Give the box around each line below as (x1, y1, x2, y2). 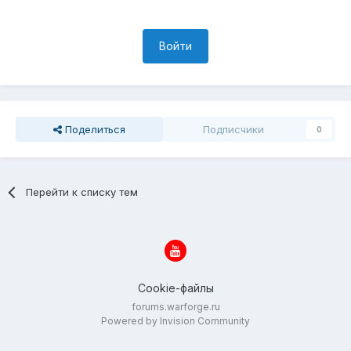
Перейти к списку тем (26, 185, 139, 198)
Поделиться (62, 122, 125, 136)
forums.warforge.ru (131, 301, 220, 313)
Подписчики (203, 122, 264, 136)
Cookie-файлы (137, 281, 214, 295)
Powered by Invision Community (101, 315, 250, 327)
